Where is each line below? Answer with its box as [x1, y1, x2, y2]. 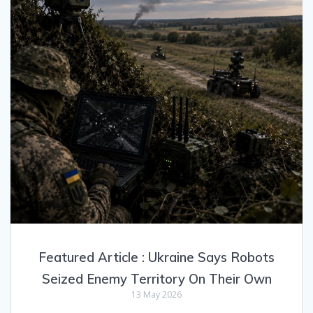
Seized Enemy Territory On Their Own [41, 270, 272, 287]
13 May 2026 [131, 288, 182, 300]
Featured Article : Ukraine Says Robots [38, 249, 275, 265]
